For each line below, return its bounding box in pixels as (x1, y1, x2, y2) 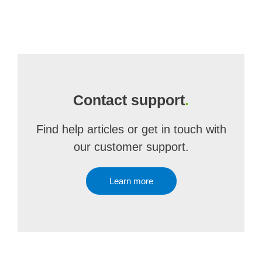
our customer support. (73, 140, 189, 153)
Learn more (109, 176, 153, 186)
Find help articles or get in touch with (36, 123, 226, 136)
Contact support (73, 92, 185, 108)
